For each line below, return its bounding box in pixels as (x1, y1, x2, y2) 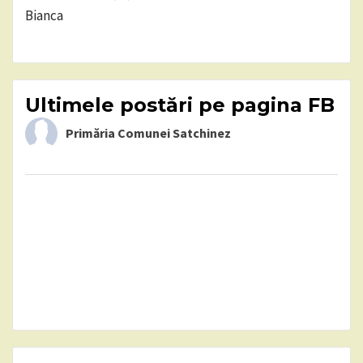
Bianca (25, 6, 63, 24)
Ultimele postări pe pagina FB (25, 92, 335, 117)
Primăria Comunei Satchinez (66, 124, 231, 141)
